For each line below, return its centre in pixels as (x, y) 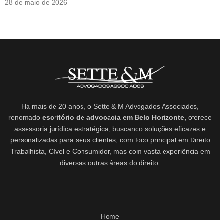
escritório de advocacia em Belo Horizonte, (114, 117)
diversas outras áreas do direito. (110, 162)
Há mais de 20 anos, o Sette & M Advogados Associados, (110, 106)
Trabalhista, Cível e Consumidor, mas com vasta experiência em (110, 151)
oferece (199, 117)
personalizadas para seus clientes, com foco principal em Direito (110, 140)
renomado (25, 117)
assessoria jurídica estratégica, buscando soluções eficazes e (110, 128)
